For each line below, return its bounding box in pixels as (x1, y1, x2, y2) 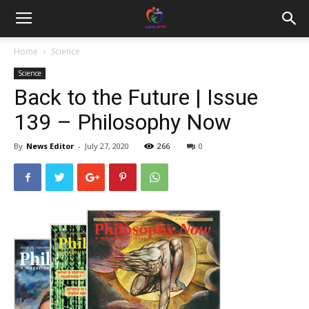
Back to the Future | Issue (14, 84, 258, 110)
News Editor (26, 141, 74, 151)
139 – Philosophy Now (14, 109, 231, 135)
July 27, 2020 (85, 141, 129, 151)
